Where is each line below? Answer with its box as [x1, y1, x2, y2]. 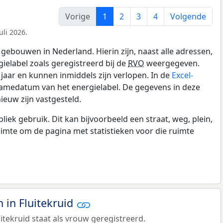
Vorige [65, 11, 90, 22]
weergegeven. [144, 58, 200, 69]
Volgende [170, 11, 206, 22]
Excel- [172, 70, 193, 81]
